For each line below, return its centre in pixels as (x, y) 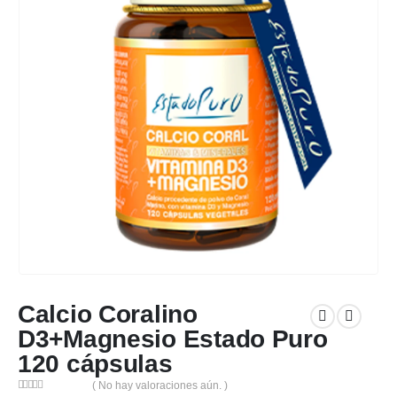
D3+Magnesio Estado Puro (173, 339)
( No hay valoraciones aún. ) (160, 385)
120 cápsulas (95, 363)
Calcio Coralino (108, 314)
